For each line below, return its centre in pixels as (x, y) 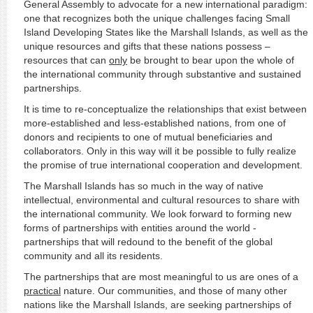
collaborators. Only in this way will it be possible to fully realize (160, 151)
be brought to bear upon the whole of (210, 60)
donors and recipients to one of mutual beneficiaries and (148, 137)
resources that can (66, 60)
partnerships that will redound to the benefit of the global (148, 242)
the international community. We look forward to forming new (157, 214)
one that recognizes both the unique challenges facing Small (156, 18)
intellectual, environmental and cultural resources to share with (161, 200)
